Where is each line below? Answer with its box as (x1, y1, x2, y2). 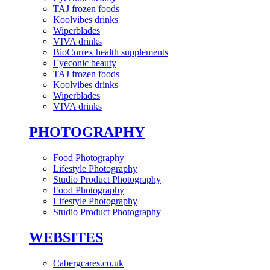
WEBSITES (29, 229, 103, 245)
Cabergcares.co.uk (53, 257, 124, 268)
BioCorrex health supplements (53, 47, 168, 58)
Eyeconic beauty (53, 58, 116, 69)
